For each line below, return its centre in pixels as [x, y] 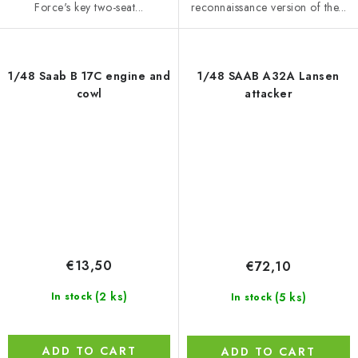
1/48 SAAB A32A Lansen [268, 76]
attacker [268, 94]
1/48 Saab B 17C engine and [89, 76]
